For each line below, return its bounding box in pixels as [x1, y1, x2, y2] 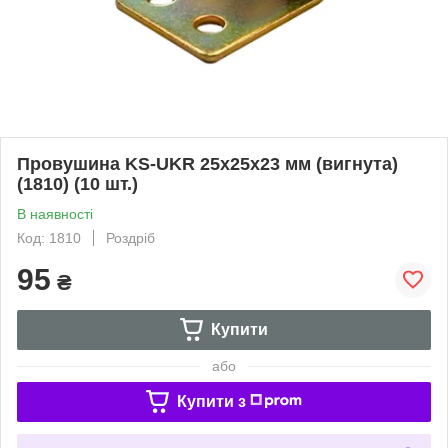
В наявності [17, 205, 93, 222]
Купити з [176, 392, 246, 410]
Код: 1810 [17, 229, 81, 246]
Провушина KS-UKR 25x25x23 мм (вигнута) [17, 153, 398, 174]
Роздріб [106, 229, 155, 246]
